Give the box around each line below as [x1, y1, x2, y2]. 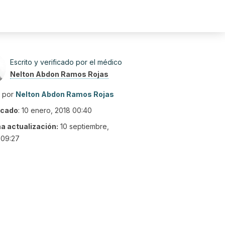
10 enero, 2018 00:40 [22, 106, 92, 115]
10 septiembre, [60, 122, 109, 131]
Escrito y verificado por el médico [10, 58, 122, 66]
